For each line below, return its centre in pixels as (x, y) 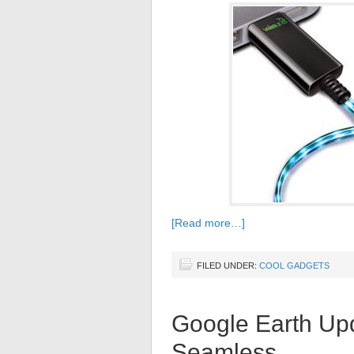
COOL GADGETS (294, 265)
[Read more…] (208, 223)
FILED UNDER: (228, 265)
